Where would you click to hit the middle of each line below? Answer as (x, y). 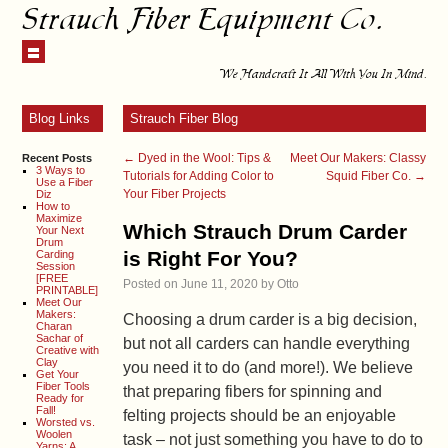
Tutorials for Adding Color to (199, 176)
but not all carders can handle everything (267, 343)
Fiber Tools (63, 386)
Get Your (58, 374)
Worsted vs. (66, 422)
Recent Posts (57, 158)
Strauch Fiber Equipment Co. (202, 20)
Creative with (68, 350)
